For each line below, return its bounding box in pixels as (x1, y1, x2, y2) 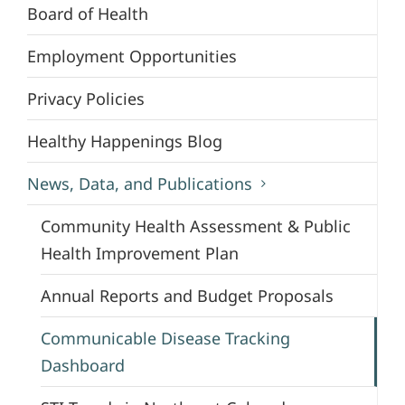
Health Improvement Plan (41, 241, 239, 264)
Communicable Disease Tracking (41, 326, 290, 349)
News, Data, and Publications (27, 172, 252, 194)
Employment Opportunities (27, 44, 237, 67)
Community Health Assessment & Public (41, 214, 351, 237)
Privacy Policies (27, 87, 145, 109)
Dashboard (41, 353, 125, 376)
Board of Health (27, 2, 148, 24)
